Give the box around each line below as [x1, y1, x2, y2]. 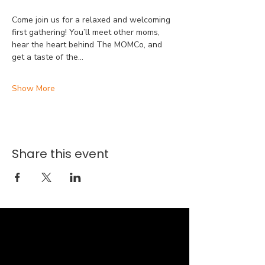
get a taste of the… [12, 51, 83, 63]
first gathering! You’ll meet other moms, [12, 27, 162, 38]
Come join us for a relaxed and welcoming [12, 14, 173, 25]
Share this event [12, 146, 109, 162]
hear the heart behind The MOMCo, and [12, 39, 164, 50]
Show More [12, 83, 55, 94]
